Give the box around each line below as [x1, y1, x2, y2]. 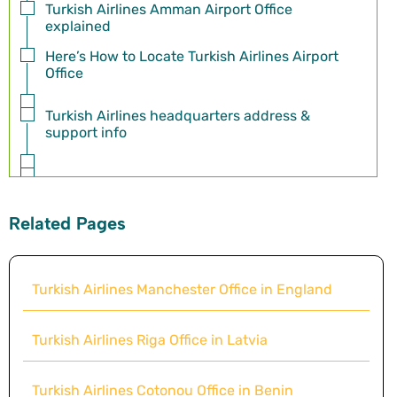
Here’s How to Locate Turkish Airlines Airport [45, 47, 339, 65]
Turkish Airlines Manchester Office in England [32, 280, 332, 298]
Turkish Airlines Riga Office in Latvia [32, 331, 268, 348]
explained [45, 17, 114, 35]
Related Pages [9, 212, 126, 234]
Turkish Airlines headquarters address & [45, 107, 310, 125]
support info [45, 124, 127, 142]
